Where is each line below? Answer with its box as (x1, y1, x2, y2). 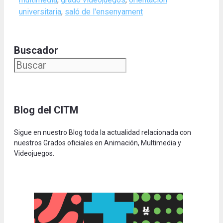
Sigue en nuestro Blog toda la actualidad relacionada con (14, 128, 191, 137)
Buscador (14, 44, 58, 57)
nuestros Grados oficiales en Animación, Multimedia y (14, 139, 181, 147)
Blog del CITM (14, 104, 78, 116)
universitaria (19, 7, 61, 17)
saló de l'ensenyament (65, 7, 143, 17)
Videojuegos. (14, 149, 54, 158)
